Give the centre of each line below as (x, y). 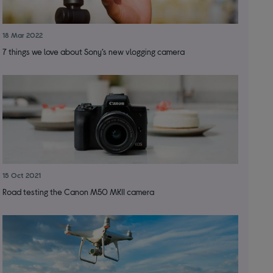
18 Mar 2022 (22, 35)
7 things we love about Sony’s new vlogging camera (93, 52)
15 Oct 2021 (21, 175)
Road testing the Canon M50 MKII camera (78, 192)
